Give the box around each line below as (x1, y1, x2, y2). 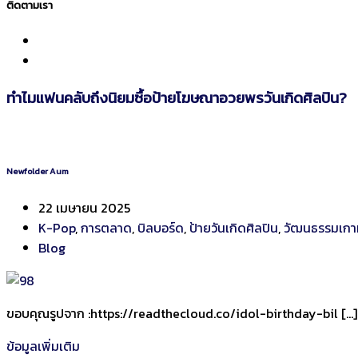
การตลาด (81, 217, 132, 237)
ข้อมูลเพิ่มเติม (6, 336, 80, 356)
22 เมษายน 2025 (38, 197, 130, 217)
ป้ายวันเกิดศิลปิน (189, 217, 278, 237)
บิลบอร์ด (137, 217, 184, 237)
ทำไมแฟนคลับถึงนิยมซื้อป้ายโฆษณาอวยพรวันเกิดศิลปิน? (6, 86, 347, 109)
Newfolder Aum (6, 164, 69, 177)
